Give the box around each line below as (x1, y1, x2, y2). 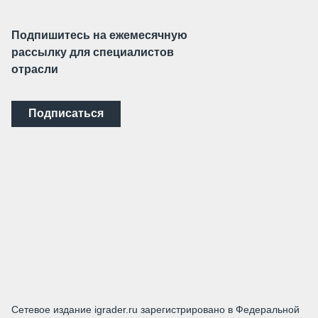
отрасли (11, 62, 58, 75)
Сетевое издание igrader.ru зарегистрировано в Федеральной (11, 303, 300, 315)
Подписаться (28, 107, 104, 120)
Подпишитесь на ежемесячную (11, 28, 187, 41)
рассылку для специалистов (11, 45, 174, 58)
